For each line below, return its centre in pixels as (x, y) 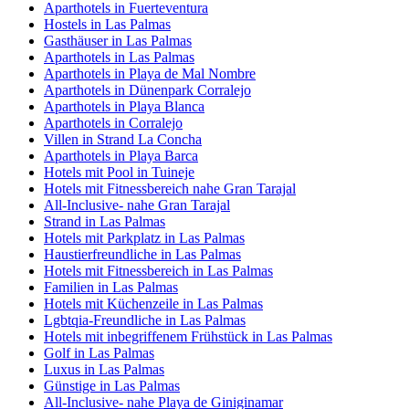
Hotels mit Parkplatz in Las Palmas (144, 237)
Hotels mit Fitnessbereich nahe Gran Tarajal (170, 188)
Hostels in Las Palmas (107, 24)
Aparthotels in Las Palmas (119, 57)
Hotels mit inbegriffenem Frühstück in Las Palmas (188, 336)
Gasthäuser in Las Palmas (118, 40)
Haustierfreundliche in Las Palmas (142, 254)
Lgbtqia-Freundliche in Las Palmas (145, 320)
